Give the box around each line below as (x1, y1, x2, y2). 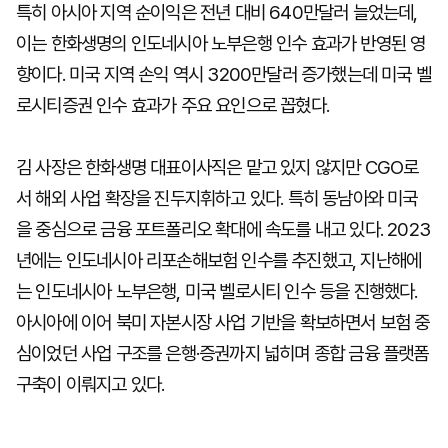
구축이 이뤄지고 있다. (16, 373, 165, 396)
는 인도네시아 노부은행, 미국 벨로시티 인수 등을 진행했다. (16, 280, 418, 303)
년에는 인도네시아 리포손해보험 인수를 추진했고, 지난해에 (16, 249, 422, 272)
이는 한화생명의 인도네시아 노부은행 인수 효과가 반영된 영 (16, 32, 426, 55)
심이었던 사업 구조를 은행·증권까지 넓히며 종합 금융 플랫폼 (16, 342, 429, 365)
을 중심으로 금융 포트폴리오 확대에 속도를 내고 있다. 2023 (16, 218, 431, 241)
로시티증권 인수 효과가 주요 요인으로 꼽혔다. (16, 94, 330, 117)
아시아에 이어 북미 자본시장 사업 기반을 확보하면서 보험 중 (16, 311, 430, 334)
